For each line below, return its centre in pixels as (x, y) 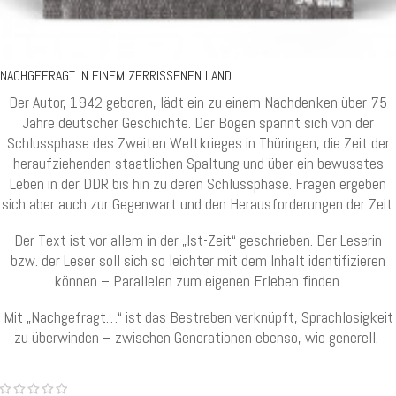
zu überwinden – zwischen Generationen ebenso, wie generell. (198, 338)
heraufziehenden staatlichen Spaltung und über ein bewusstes (198, 164)
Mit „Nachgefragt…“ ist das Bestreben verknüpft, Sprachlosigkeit (198, 317)
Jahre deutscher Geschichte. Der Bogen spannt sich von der (198, 123)
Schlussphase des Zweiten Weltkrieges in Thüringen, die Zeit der (198, 143)
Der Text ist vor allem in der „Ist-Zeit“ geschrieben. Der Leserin (198, 240)
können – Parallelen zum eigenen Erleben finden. (198, 281)
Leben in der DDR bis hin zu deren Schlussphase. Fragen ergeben (198, 184)
